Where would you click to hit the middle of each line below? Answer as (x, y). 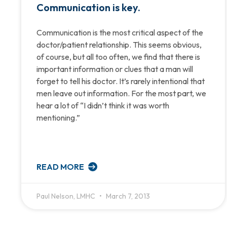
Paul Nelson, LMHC (67, 196)
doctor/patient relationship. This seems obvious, (119, 44)
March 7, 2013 (127, 196)
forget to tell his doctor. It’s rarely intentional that (121, 81)
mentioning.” (58, 117)
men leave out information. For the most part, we (121, 93)
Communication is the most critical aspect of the (120, 32)
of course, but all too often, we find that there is (118, 56)
